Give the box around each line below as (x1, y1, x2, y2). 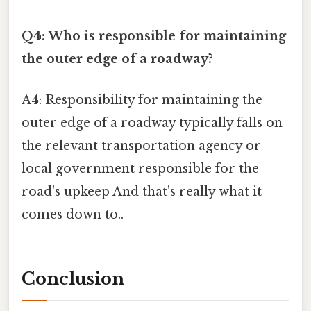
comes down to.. (22, 206, 124, 222)
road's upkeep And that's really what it (22, 183, 262, 199)
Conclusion (22, 268, 124, 289)
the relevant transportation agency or (22, 137, 261, 153)
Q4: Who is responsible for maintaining (22, 28, 286, 44)
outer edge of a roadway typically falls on (22, 115, 283, 131)
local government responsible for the (22, 160, 259, 176)
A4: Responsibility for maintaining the (22, 92, 262, 108)
